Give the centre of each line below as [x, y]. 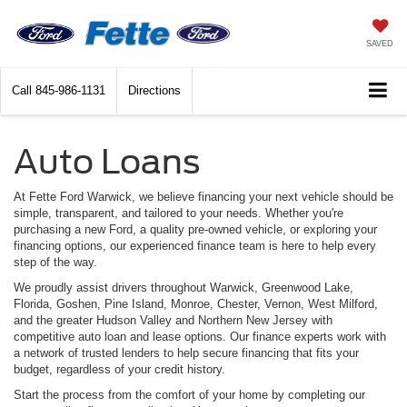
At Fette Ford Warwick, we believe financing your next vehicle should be [203, 197]
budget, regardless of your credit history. [119, 370]
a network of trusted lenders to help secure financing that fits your [186, 353]
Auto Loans [107, 162]
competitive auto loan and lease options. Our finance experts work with [200, 337]
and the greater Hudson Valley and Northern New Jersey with [173, 321]
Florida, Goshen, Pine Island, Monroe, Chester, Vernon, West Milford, [196, 304]
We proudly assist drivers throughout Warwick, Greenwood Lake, [184, 288]
